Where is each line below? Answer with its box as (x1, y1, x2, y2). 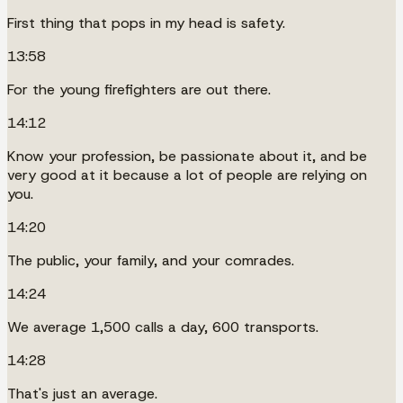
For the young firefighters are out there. (7, 79, 271, 99)
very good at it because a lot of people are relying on (7, 165, 367, 184)
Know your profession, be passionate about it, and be (7, 146, 367, 166)
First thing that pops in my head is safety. (7, 13, 285, 32)
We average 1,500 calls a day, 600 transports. (7, 317, 318, 336)
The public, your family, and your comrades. (7, 250, 294, 270)
